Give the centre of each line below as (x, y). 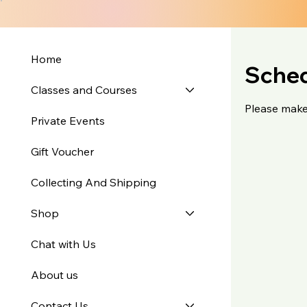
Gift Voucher (63, 151)
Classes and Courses (84, 89)
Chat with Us (64, 244)
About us (55, 274)
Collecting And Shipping (94, 182)
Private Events (68, 120)
